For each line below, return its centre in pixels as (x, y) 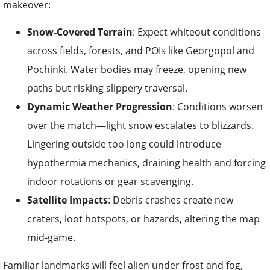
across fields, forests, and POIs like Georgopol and (141, 50)
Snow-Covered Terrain (80, 32)
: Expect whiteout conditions (197, 32)
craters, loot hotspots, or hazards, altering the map (143, 218)
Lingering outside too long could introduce (124, 144)
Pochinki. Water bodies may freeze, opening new (137, 69)
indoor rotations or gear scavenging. (110, 181)
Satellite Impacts (67, 200)
